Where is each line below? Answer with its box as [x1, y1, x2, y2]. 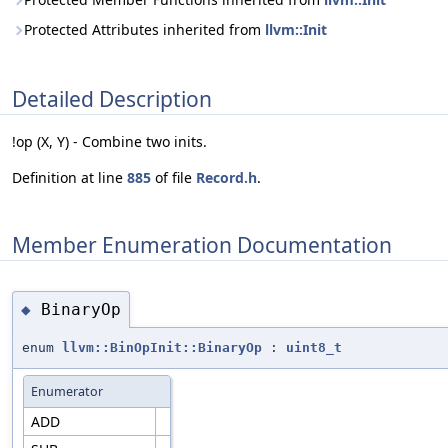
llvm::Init [265, 20, 327, 39]
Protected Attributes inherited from [24, 20, 265, 39]
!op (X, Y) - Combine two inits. [12, 132, 207, 152]
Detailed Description [12, 84, 212, 113]
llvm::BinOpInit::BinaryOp [62, 340, 262, 356]
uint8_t [286, 340, 342, 356]
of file [151, 168, 196, 188]
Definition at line [12, 168, 127, 188]
